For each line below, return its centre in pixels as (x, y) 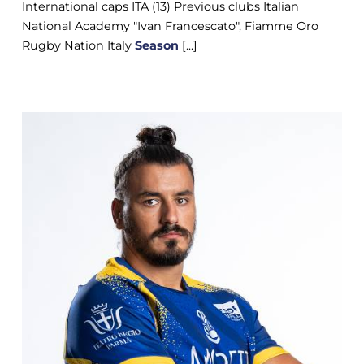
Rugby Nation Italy (78, 46)
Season (156, 46)
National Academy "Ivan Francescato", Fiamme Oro (170, 26)
